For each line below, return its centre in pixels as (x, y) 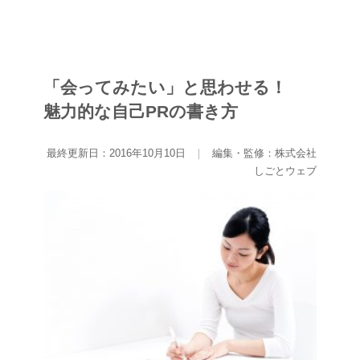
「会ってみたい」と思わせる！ (174, 87)
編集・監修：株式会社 (264, 153)
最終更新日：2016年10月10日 (118, 153)
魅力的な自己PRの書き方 (141, 111)
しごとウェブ (285, 171)
